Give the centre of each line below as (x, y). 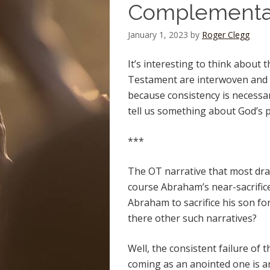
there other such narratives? (192, 218)
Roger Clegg (226, 35)
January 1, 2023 (158, 35)
